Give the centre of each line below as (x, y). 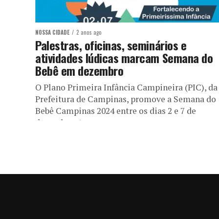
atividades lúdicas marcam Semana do (124, 58)
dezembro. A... (62, 122)
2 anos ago (89, 32)
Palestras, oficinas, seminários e (111, 45)
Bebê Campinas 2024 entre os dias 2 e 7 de (116, 111)
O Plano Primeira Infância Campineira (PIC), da (126, 87)
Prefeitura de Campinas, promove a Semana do (126, 99)
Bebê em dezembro (81, 70)
